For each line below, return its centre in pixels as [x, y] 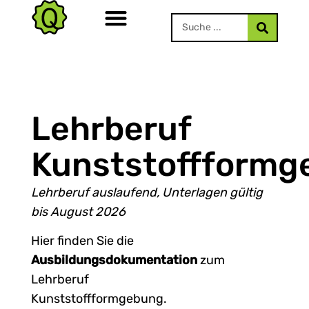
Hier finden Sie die [82, 241]
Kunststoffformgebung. [99, 299]
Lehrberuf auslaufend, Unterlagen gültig [147, 192]
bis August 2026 [78, 211]
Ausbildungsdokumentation [115, 260]
